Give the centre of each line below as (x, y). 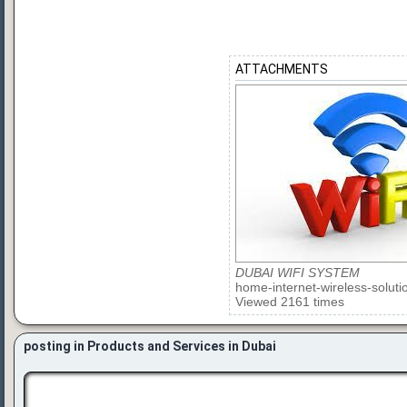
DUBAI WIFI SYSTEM (297, 272)
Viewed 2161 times (289, 301)
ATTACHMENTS (281, 69)
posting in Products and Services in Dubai (150, 346)
